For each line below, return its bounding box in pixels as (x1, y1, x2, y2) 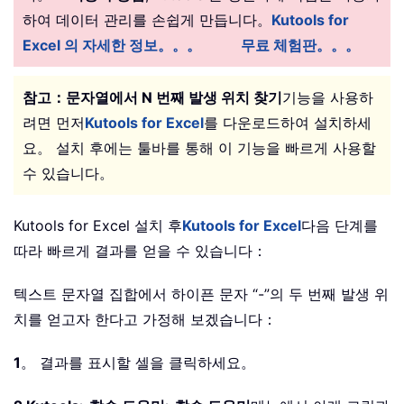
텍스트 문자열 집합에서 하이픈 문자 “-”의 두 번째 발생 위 (14, 285, 389, 304)
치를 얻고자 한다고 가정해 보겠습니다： (14, 310, 277, 329)
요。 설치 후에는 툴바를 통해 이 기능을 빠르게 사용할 (23, 139, 376, 158)
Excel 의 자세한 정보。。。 (23, 36, 201, 55)
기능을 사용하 (282, 88, 373, 107)
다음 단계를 (301, 216, 378, 235)
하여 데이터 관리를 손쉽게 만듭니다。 (23, 11, 271, 30)
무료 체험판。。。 (241, 36, 360, 55)
